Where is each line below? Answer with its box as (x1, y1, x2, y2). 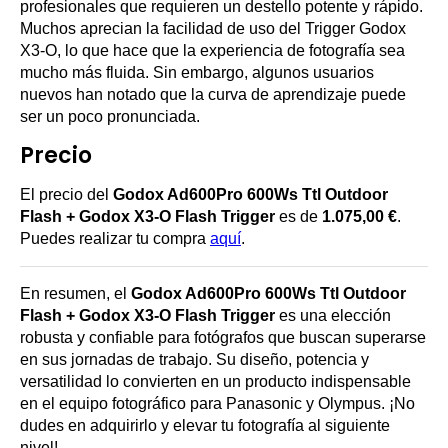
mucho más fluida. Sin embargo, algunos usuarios (20, 64, 374, 82)
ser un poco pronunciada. (20, 108, 200, 126)
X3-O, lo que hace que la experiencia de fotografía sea (20, 42, 405, 60)
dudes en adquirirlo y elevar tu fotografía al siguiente (20, 417, 390, 435)
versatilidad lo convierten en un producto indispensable (20, 373, 411, 391)
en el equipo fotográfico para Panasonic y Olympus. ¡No (20, 395, 415, 413)
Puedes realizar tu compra (20, 230, 210, 248)
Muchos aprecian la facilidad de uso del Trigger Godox (20, 20, 406, 38)
